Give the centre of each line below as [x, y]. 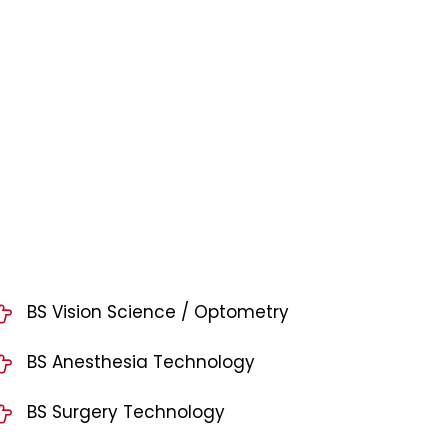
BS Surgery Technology [125, 412]
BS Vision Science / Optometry [157, 312]
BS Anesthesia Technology [140, 362]
